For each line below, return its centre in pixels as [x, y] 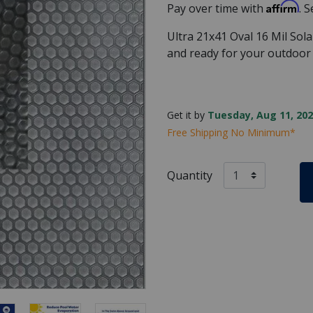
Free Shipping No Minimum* [231, 132]
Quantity [190, 175]
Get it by [187, 115]
